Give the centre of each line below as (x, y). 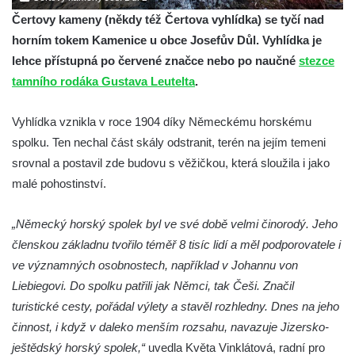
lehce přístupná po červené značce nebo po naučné (155, 60)
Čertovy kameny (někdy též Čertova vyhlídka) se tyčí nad (168, 19)
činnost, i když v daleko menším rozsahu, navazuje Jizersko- (170, 326)
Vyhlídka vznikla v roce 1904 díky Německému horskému (162, 121)
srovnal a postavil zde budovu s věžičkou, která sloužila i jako (171, 162)
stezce (317, 60)
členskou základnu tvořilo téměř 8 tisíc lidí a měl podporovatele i (176, 244)
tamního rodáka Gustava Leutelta (103, 81)
